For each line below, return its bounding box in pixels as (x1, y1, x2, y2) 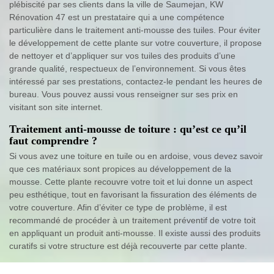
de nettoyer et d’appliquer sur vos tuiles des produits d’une (9, 51, 235, 61)
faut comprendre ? (9, 135, 97, 147)
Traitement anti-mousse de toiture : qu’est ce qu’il (9, 123, 246, 136)
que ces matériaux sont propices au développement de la (9, 164, 231, 174)
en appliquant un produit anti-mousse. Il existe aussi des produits (9, 228, 261, 239)
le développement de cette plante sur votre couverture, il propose (9, 38, 262, 48)
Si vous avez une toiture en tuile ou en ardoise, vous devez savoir (9, 151, 263, 161)
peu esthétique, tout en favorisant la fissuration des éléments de (9, 190, 257, 200)
